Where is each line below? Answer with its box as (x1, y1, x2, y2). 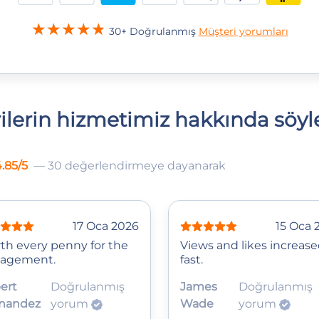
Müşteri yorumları (198, 24, 288, 38)
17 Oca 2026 (73, 219, 139, 233)
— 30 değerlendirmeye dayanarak (33, 158, 226, 172)
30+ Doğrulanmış (108, 24, 199, 38)
